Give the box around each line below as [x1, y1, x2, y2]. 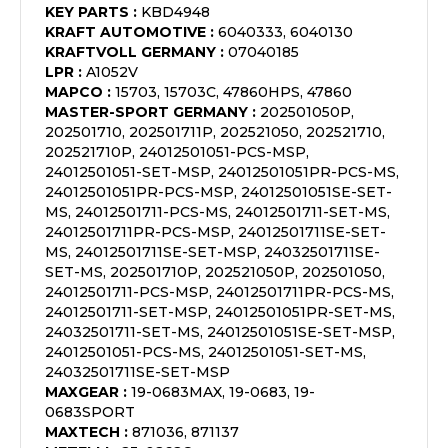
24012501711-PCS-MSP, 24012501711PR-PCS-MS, [45, 283, 394, 301]
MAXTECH [45, 423, 120, 441]
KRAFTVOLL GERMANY [45, 43, 216, 61]
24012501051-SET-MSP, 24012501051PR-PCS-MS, [45, 163, 399, 181]
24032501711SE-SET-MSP [45, 363, 230, 381]
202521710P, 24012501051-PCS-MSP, [45, 143, 309, 161]
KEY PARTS [45, 3, 129, 21]
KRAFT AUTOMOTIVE [45, 23, 206, 41]
